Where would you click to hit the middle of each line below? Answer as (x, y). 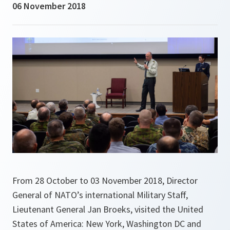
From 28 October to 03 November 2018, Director (105, 180)
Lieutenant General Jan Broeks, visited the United (108, 209)
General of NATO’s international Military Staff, (100, 195)
